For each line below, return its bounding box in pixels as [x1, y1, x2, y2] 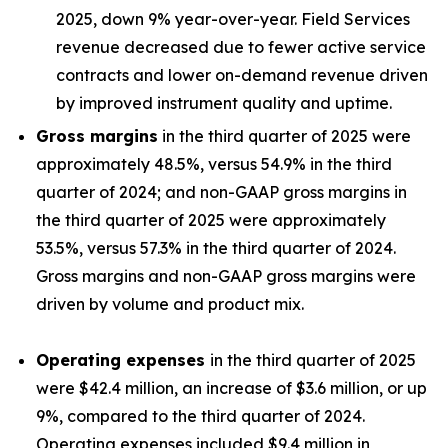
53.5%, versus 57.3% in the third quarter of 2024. [36, 237, 396, 258]
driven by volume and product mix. [36, 293, 304, 314]
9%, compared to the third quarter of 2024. [36, 405, 365, 426]
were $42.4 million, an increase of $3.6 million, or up [36, 377, 427, 398]
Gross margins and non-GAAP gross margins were [36, 265, 416, 286]
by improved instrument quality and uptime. [56, 92, 392, 113]
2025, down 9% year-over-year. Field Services [56, 8, 410, 29]
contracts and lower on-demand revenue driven [56, 64, 428, 85]
